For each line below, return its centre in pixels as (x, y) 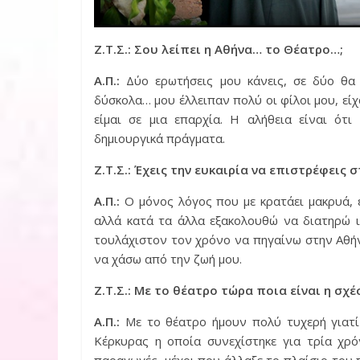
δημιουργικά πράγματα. (160, 138)
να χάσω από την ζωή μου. (168, 258)
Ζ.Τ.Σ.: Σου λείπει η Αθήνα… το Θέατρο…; (219, 49)
